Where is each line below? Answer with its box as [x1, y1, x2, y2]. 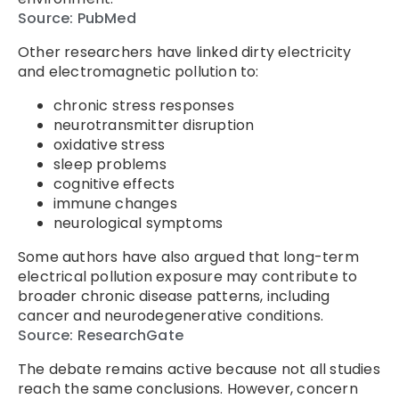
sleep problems [53, 153, 167, 175]
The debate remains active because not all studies [18, 358, 380, 379]
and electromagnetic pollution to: [18, 61, 259, 82]
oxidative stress [53, 134, 166, 155]
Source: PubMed [18, 7, 136, 28]
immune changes [53, 192, 177, 214]
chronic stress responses [53, 94, 234, 116]
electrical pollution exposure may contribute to [18, 265, 358, 287]
